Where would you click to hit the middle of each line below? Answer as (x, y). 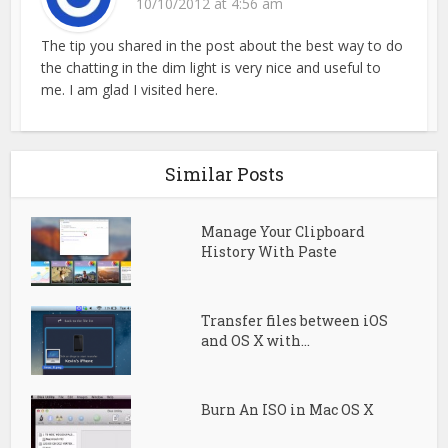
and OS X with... (255, 340)
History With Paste (268, 251)
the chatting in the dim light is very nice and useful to (211, 67)
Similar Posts (224, 173)
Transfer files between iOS (294, 320)
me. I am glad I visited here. (130, 89)
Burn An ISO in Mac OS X (287, 409)
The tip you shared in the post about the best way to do (222, 45)
